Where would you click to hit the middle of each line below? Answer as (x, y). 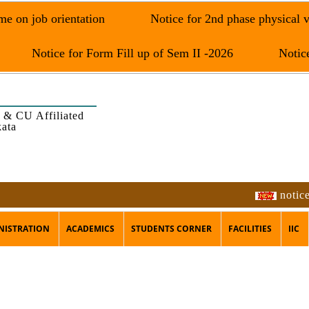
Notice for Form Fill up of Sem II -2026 (131, 53)
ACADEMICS (90, 229)
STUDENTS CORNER (171, 229)
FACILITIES (250, 229)
